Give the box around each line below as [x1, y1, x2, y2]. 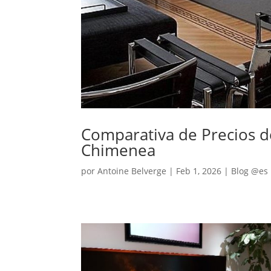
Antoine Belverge [97, 165, 167, 177]
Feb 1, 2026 [176, 165, 222, 177]
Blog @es [231, 165, 269, 177]
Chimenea [81, 139, 156, 161]
